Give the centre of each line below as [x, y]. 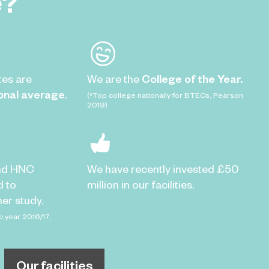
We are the [114, 79]
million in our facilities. [141, 184]
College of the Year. [192, 79]
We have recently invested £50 [162, 169]
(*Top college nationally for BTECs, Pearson [165, 95]
